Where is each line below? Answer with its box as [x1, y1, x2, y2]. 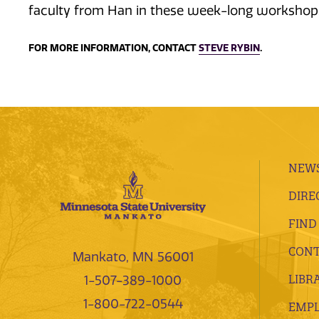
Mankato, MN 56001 [72, 249, 194, 265]
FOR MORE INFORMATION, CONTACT [28, 41, 199, 54]
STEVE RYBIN [199, 41, 260, 54]
